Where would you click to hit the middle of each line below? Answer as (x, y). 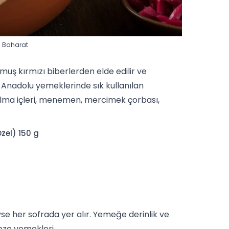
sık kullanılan (118, 86)
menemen (60, 100)
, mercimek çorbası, (120, 100)
